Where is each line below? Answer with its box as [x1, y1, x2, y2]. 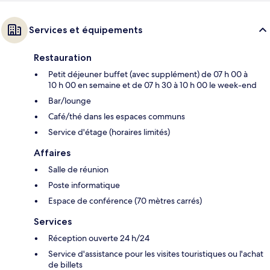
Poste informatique [48, 180, 120, 191]
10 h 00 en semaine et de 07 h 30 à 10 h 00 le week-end [48, 80, 257, 91]
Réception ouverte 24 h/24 [48, 233, 149, 244]
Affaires [34, 147, 71, 159]
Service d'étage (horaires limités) [48, 127, 170, 138]
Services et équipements [29, 24, 142, 36]
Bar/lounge [48, 95, 91, 107]
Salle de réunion [48, 164, 108, 175]
